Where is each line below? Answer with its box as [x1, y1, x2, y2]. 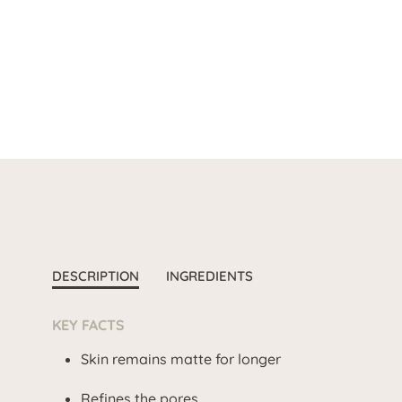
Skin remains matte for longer [81, 350, 281, 368]
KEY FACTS [52, 316, 125, 334]
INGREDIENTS [166, 267, 253, 284]
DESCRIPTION [52, 267, 139, 284]
